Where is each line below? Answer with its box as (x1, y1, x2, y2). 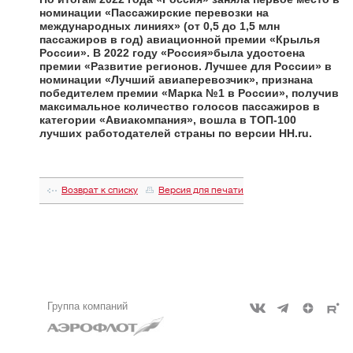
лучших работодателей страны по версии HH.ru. (39, 127, 312, 140)
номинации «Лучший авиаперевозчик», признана (39, 73, 313, 87)
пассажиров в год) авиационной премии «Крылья (39, 33, 320, 46)
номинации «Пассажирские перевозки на (39, 6, 269, 20)
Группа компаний (47, 300, 128, 313)
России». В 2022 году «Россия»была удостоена (39, 46, 305, 60)
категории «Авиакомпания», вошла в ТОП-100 (39, 113, 296, 127)
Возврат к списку (61, 185, 138, 196)
